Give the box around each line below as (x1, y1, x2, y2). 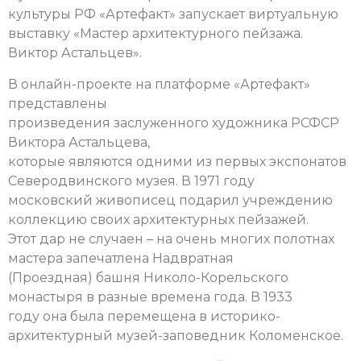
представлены (8, 95, 107, 111)
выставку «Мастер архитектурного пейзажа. (8, 26, 303, 42)
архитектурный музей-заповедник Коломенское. (8, 327, 343, 343)
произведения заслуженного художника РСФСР (8, 114, 339, 131)
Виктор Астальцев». (8, 45, 142, 61)
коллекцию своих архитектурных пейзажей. (8, 211, 309, 227)
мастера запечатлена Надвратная (8, 250, 234, 266)
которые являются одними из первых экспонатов (8, 153, 346, 169)
